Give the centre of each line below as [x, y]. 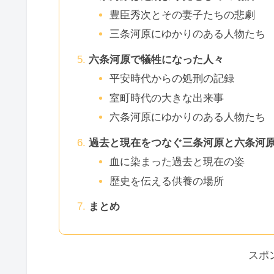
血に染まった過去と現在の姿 [177, 162]
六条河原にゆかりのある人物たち [187, 117]
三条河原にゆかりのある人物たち [187, 34]
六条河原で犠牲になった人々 [156, 59]
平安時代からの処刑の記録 [172, 79]
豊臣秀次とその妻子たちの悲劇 [182, 15]
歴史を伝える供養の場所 [166, 181]
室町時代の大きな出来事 [166, 98]
